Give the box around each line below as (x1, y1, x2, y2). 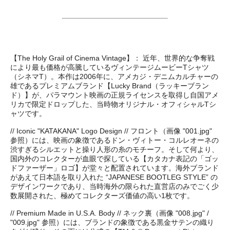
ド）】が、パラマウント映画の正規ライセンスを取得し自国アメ (10, 90, 219, 99)
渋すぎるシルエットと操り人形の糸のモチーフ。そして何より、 (10, 145, 219, 154)
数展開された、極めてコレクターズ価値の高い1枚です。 (10, 191, 194, 200)
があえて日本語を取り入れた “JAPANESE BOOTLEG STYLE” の (10, 172, 218, 181)
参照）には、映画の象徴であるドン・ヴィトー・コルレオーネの (10, 136, 219, 144)
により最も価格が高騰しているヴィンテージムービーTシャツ (10, 63, 209, 71)
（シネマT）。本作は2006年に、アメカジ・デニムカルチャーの (10, 72, 218, 81)
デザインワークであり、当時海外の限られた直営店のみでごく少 (10, 182, 219, 190)
